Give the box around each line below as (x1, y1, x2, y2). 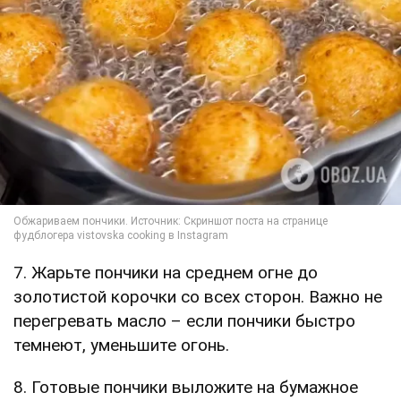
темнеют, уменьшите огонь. (13, 334, 229, 355)
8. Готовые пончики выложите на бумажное (13, 376, 358, 397)
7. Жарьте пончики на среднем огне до (13, 261, 318, 283)
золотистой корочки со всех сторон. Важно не (13, 286, 382, 307)
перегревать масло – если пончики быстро (13, 310, 355, 331)
